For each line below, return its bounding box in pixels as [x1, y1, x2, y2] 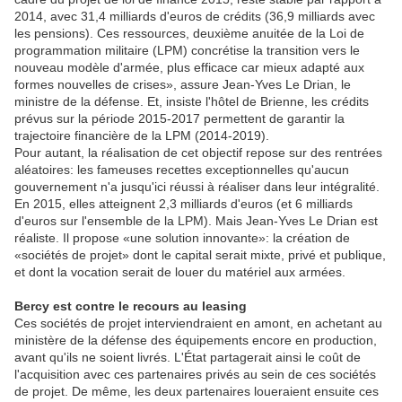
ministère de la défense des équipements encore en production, [14, 333, 377, 348]
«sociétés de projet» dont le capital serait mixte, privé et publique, [14, 248, 386, 263]
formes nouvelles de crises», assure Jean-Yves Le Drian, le [14, 77, 351, 92]
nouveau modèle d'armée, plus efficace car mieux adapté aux [14, 60, 364, 75]
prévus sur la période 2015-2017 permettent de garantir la [14, 111, 345, 127]
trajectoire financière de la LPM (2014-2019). [14, 128, 269, 144]
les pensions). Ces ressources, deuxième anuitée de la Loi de [14, 26, 364, 41]
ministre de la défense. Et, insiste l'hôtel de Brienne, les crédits [14, 94, 369, 109]
